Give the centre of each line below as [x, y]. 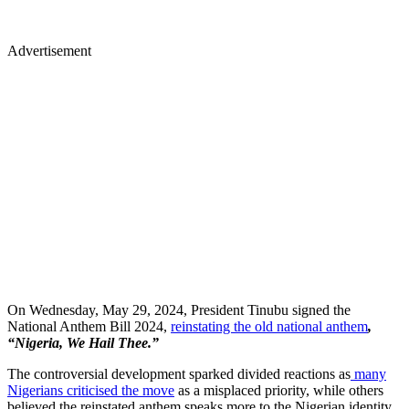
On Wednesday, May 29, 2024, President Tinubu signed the [179, 309]
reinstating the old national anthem [269, 326]
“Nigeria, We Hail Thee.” [83, 342]
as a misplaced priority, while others [279, 390]
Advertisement [49, 50]
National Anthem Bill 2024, [89, 326]
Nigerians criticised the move [91, 390]
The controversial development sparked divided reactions [171, 373]
